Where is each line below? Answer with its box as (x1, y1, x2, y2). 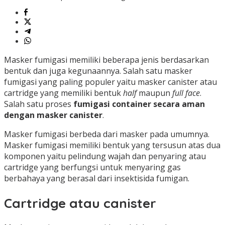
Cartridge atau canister (4, 194, 156, 211)
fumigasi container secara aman (73, 98, 205, 110)
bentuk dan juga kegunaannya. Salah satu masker (4, 65, 192, 77)
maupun (139, 87, 172, 99)
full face (172, 87, 200, 99)
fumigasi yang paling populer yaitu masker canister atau (4, 76, 217, 88)
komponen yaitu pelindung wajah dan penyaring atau (4, 151, 206, 162)
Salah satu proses (4, 98, 73, 110)
